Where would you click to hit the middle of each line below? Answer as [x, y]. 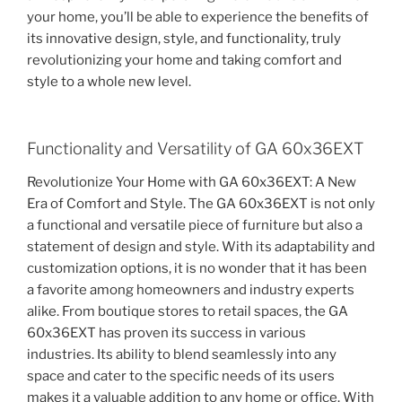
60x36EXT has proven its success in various [166, 333]
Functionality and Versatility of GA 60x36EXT [195, 148]
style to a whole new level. [109, 82]
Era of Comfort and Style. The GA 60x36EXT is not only [201, 204]
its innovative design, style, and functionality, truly [184, 39]
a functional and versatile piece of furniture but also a [195, 226]
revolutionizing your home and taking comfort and [184, 61]
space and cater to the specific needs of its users [181, 376]
